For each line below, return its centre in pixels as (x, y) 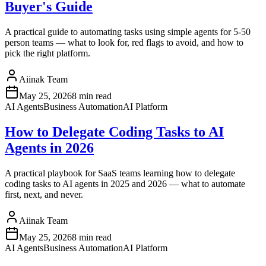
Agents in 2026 (49, 148)
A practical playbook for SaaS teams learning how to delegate (120, 173)
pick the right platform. (47, 53)
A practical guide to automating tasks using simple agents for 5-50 (128, 32)
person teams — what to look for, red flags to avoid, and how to (124, 43)
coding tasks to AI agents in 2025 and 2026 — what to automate (125, 184)
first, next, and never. (44, 195)
